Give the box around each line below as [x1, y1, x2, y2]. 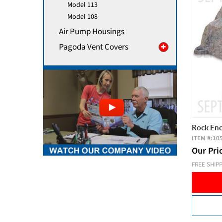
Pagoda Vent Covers [59, 41, 128, 53]
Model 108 [67, 11, 98, 22]
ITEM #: [192, 133, 213, 143]
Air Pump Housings [59, 26, 124, 38]
